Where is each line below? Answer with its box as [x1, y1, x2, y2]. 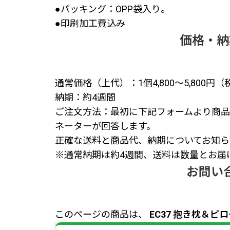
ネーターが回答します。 [55, 121, 156, 131]
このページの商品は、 [55, 209, 147, 220]
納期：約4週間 [55, 92, 116, 103]
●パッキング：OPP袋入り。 [55, 4, 170, 14]
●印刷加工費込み [55, 18, 125, 29]
